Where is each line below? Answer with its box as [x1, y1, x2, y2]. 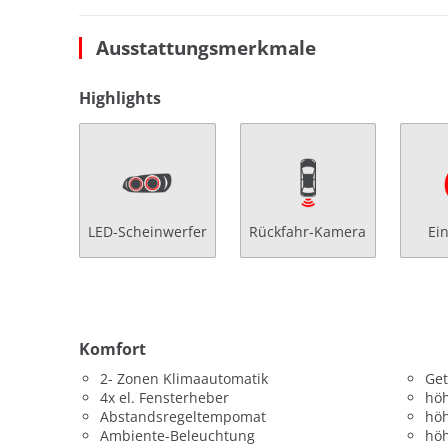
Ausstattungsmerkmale [96, 33, 316, 61]
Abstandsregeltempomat [100, 406, 266, 426]
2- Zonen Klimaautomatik [100, 368, 268, 388]
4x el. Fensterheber [100, 387, 229, 407]
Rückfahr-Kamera [249, 221, 367, 241]
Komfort [79, 337, 146, 360]
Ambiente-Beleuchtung [100, 425, 255, 445]
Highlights [79, 86, 161, 109]
